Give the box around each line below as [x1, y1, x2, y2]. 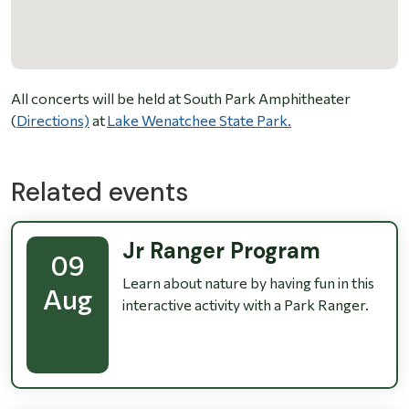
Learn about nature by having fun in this [122, 274, 374, 292]
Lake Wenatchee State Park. [107, 111, 291, 130]
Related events [11, 175, 188, 210]
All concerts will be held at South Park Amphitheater [11, 89, 351, 108]
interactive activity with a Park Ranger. [122, 296, 369, 314]
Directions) [16, 111, 89, 130]
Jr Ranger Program [122, 236, 320, 266]
